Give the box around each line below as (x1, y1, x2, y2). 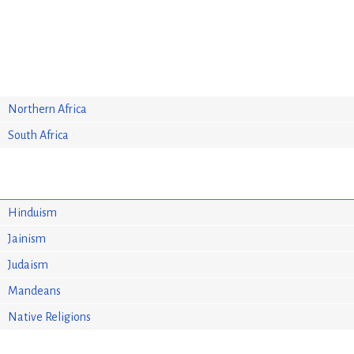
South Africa (8, 128, 70, 141)
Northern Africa (8, 102, 88, 115)
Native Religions (8, 310, 92, 323)
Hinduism (8, 205, 58, 219)
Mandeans (8, 284, 62, 297)
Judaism (8, 258, 49, 271)
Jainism (8, 232, 47, 245)
